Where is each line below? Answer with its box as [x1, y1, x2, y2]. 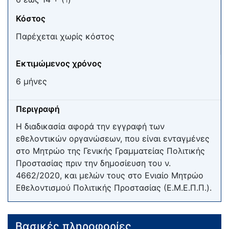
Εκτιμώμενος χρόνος [16, 58, 102, 68]
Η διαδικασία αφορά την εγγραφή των [16, 121, 165, 132]
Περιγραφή [16, 103, 60, 114]
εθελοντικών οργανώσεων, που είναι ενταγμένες [16, 133, 210, 144]
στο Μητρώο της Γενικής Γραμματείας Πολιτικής [16, 146, 205, 156]
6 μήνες [16, 76, 47, 86]
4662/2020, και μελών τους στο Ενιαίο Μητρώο [16, 170, 203, 181]
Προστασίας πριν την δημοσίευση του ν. [16, 158, 171, 169]
